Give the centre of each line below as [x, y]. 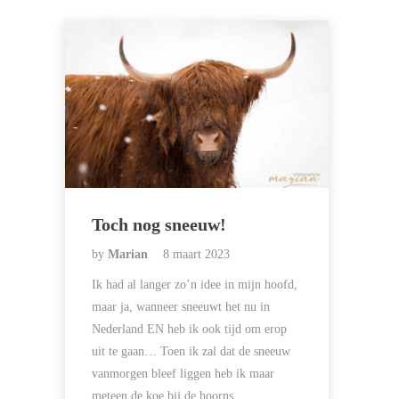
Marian [130, 255]
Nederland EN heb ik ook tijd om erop [189, 330]
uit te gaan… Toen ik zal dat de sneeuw [191, 352]
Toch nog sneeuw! [159, 225]
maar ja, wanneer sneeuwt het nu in [181, 307]
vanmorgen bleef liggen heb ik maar [183, 374]
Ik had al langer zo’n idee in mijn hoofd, [195, 285]
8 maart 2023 [196, 255]
